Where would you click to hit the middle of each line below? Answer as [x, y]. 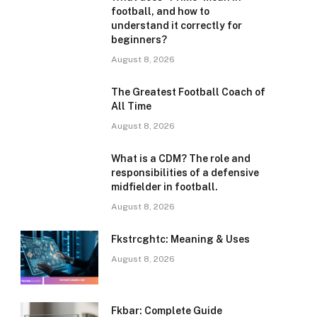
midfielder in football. [165, 187]
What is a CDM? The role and [181, 158]
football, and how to [160, 11]
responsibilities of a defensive [185, 173]
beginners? [139, 40]
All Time [131, 106]
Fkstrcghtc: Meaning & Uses [180, 239]
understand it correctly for [177, 25]
